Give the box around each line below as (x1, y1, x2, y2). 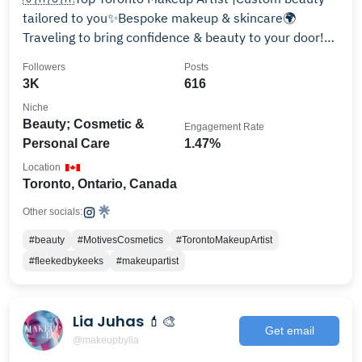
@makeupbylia (73, 334, 139, 346)
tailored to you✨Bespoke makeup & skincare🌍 (23, 10, 296, 26)
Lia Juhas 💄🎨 (73, 310, 176, 331)
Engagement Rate (184, 121, 264, 133)
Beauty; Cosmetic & (23, 117, 145, 131)
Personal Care (23, 137, 110, 150)
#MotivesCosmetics (78, 234, 163, 246)
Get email (264, 323, 314, 337)
